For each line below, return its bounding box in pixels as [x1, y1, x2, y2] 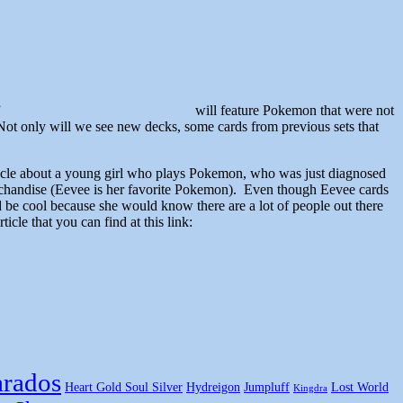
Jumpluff [244, 381, 290, 395]
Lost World [331, 381, 389, 395]
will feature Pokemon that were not [195, 103, 394, 119]
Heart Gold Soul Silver [65, 381, 183, 395]
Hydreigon [186, 381, 240, 395]
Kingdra [293, 383, 327, 394]
